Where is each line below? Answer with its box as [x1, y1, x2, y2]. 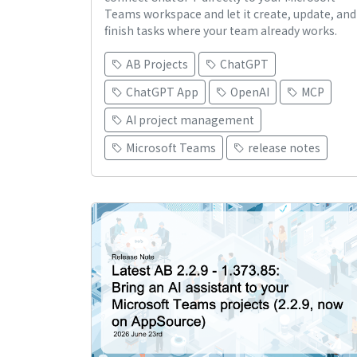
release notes [248, 139, 320, 156]
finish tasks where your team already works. [104, 22, 337, 39]
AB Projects [126, 56, 188, 73]
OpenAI [230, 84, 269, 100]
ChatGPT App [126, 84, 198, 100]
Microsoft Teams [126, 139, 216, 156]
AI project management [126, 112, 254, 128]
